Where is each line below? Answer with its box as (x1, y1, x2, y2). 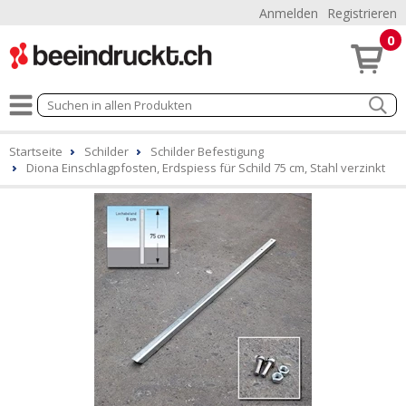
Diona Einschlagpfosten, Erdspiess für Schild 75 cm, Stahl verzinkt (26, 159, 385, 176)
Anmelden (259, 5, 318, 22)
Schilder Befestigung (150, 143, 264, 159)
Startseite (9, 143, 63, 159)
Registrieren (327, 5, 397, 22)
